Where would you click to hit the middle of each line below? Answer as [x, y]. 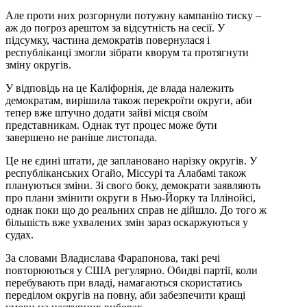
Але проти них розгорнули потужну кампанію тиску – [133, 15]
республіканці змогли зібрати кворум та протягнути [127, 52]
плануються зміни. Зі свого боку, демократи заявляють [133, 185]
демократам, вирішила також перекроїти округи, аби [129, 100]
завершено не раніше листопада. [81, 137]
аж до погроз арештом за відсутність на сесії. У [115, 27]
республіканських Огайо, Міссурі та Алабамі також [126, 173]
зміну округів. [38, 64]
